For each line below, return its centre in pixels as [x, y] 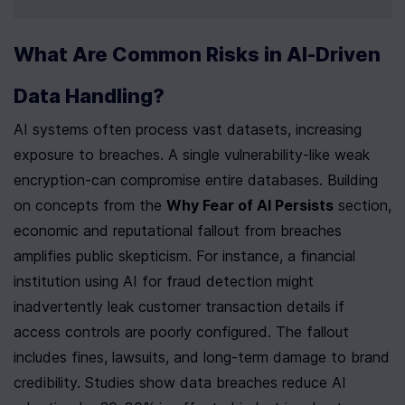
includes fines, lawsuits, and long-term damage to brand [202, 358]
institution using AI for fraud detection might [164, 282]
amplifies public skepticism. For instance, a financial [184, 256]
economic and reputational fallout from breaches [178, 231]
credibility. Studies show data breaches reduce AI [180, 383]
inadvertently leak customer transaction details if [179, 307]
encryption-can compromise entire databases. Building [196, 180]
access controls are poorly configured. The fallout [181, 332]
